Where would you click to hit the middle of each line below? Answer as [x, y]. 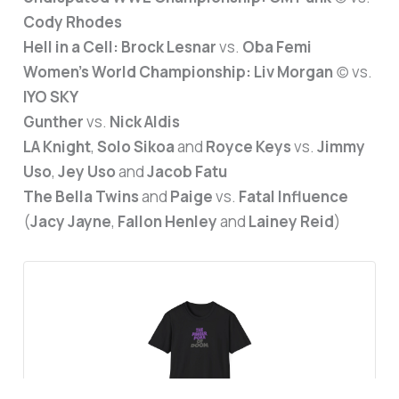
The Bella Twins [81, 197]
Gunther [54, 122]
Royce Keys [249, 147]
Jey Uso [87, 172]
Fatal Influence [294, 197]
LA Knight [57, 147]
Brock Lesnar [169, 47]
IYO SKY [51, 97]
